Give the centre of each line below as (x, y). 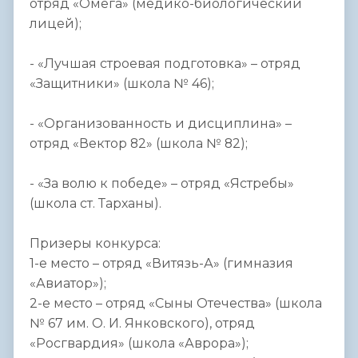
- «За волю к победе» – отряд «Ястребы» (162, 184)
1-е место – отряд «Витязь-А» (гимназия (161, 264)
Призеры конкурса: (95, 244)
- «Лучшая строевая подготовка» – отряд (165, 64)
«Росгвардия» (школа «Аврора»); (139, 344)
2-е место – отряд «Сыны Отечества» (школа (176, 304)
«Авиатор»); (68, 284)
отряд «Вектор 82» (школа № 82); (139, 144)
